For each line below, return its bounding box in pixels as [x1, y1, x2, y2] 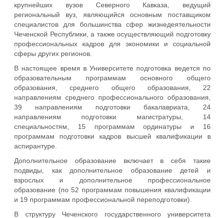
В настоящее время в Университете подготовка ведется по [14, 64, 211, 72]
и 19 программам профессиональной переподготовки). [14, 196, 192, 203]
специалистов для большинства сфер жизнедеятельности [14, 20, 211, 28]
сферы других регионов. [14, 50, 92, 57]
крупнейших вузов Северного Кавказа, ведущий [14, 1, 211, 9]
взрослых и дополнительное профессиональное [14, 176, 211, 184]
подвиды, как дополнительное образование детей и [14, 166, 211, 174]
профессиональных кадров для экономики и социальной [14, 40, 211, 48]
